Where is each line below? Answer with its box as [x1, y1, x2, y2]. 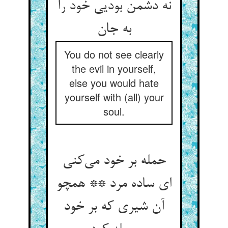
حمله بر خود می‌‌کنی [62, 153, 166, 169]
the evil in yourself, [72, 61, 156, 76]
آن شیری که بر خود [64, 199, 164, 215]
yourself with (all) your [64, 90, 164, 104]
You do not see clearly [64, 47, 164, 62]
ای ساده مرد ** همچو [56, 176, 172, 192]
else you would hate [69, 75, 159, 90]
